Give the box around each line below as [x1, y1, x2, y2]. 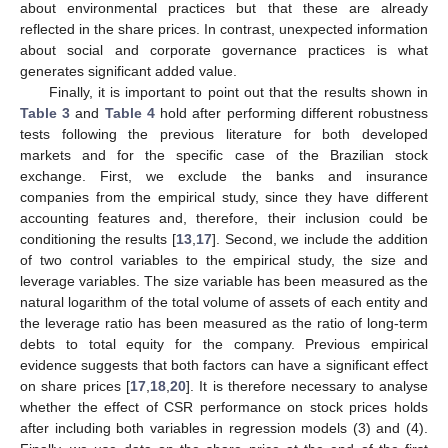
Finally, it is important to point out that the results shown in [48, 83, 428, 100]
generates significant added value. [20, 62, 237, 79]
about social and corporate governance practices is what [20, 41, 428, 58]
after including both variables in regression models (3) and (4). [20, 419, 428, 436]
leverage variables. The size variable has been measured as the [20, 272, 428, 289]
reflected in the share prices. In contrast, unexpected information [20, 20, 428, 37]
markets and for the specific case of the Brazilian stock [20, 146, 428, 163]
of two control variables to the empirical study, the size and [20, 251, 428, 268]
